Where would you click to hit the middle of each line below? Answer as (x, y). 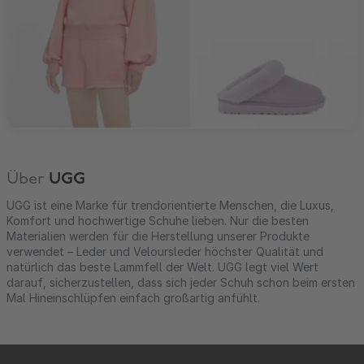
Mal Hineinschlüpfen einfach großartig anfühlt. (133, 297)
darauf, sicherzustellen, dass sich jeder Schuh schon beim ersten (181, 282)
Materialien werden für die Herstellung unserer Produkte (158, 236)
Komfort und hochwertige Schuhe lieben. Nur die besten (158, 220)
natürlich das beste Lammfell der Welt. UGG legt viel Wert (162, 266)
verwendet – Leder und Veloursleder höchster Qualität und (165, 251)
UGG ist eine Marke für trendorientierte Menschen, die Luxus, (170, 205)
